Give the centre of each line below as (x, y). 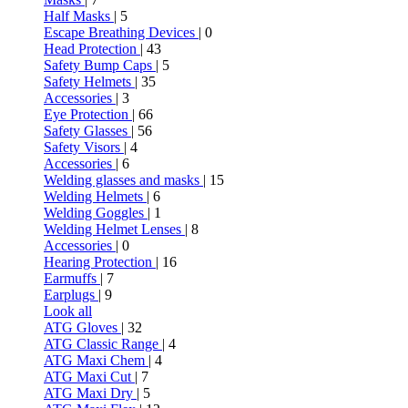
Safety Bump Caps (100, 65)
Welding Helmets (95, 196)
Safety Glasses (87, 131)
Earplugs (71, 295)
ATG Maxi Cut (89, 377)
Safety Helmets (89, 82)
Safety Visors (84, 147)
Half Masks (79, 16)
